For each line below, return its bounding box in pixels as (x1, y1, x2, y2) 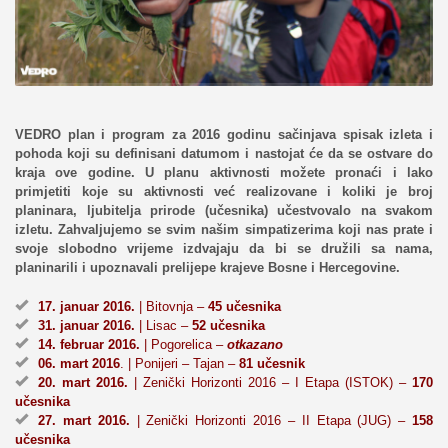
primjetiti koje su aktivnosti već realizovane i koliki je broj (15, 183, 433, 199)
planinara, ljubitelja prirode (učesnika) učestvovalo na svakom (15, 202, 433, 218)
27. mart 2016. (38, 412, 130, 428)
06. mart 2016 (38, 355, 120, 371)
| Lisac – (135, 317, 192, 333)
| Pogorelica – (140, 336, 227, 352)
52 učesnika (192, 317, 265, 333)
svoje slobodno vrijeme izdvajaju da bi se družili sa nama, (15, 240, 433, 256)
